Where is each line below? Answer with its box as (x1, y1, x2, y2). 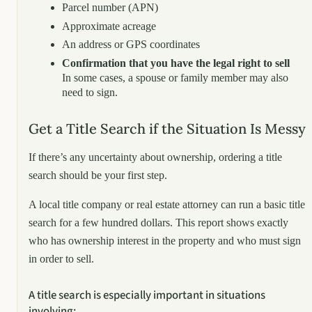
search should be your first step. (29, 169, 167, 181)
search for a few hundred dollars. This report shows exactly (29, 216, 288, 228)
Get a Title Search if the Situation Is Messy (29, 119, 306, 137)
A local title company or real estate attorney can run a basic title (29, 198, 305, 210)
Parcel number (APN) (62, 1, 158, 14)
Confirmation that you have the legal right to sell (62, 56, 290, 69)
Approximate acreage (62, 19, 156, 32)
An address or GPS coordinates (62, 38, 200, 51)
